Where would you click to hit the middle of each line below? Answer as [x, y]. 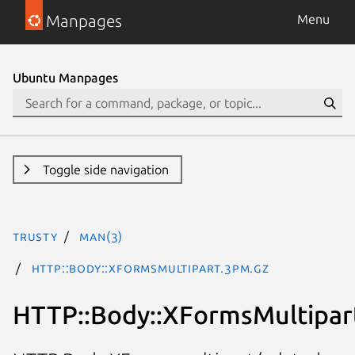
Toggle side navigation [105, 170]
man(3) [101, 236]
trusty [35, 236]
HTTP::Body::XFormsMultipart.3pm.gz [150, 268]
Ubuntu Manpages [65, 78]
